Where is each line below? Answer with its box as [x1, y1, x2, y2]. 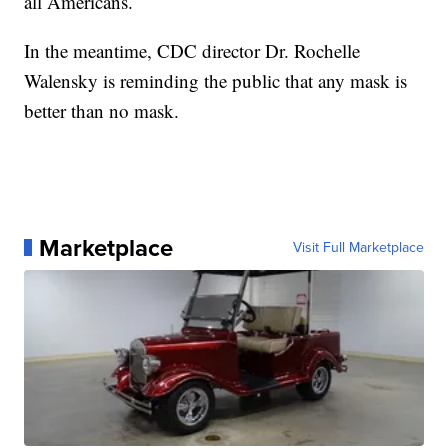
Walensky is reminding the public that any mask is [24, 67, 408, 93]
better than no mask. [24, 97, 180, 123]
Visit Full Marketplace [292, 236, 424, 258]
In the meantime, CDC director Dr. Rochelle [24, 37, 361, 63]
